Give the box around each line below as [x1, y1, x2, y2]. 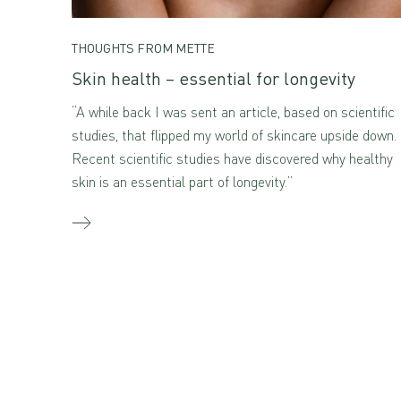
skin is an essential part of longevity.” [72, 172, 293, 191]
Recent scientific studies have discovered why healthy [72, 149, 393, 167]
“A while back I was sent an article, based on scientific [72, 102, 395, 121]
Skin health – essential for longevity [72, 66, 355, 90]
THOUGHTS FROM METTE [72, 39, 215, 55]
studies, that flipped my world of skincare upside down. [72, 125, 397, 144]
